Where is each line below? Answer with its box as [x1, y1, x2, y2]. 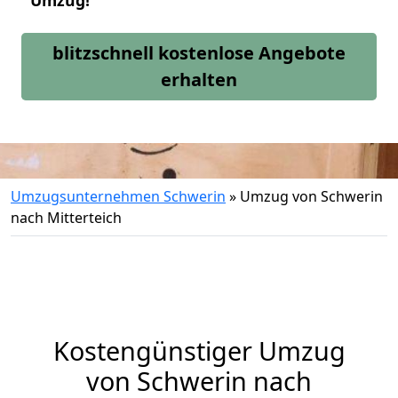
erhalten [161, 68, 237, 92]
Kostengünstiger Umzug [52, 333, 346, 368]
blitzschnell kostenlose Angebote [52, 41, 346, 65]
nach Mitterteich [11, 208, 122, 227]
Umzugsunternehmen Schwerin [11, 187, 226, 206]
